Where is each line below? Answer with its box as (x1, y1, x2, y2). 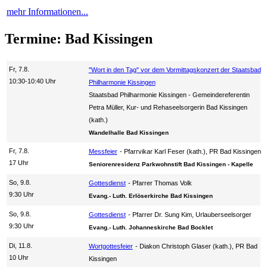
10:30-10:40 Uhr (9, 77, 56, 85)
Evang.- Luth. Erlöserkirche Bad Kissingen (88, 192, 213, 199)
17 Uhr (9, 159, 29, 166)
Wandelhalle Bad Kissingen (88, 129, 169, 136)
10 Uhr (9, 253, 29, 261)
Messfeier (88, 147, 117, 155)
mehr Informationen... (7, 7, 88, 17)
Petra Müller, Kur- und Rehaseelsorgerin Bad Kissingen (88, 103, 247, 111)
